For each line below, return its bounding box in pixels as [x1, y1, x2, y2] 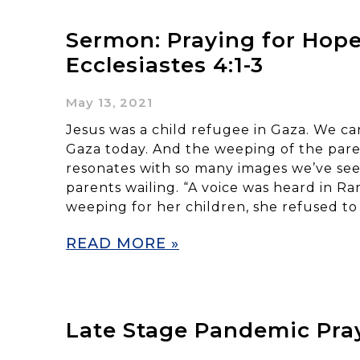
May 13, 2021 [66, 94, 153, 110]
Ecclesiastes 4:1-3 [66, 51, 264, 78]
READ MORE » [66, 234, 179, 252]
